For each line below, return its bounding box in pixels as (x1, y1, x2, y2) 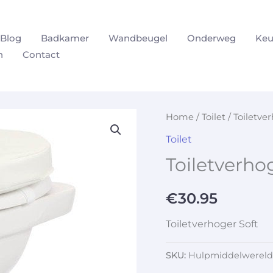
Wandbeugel (108, 32, 168, 44)
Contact (23, 48, 60, 60)
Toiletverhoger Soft (166, 218, 258, 230)
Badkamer (41, 32, 89, 44)
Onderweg (187, 32, 236, 44)
